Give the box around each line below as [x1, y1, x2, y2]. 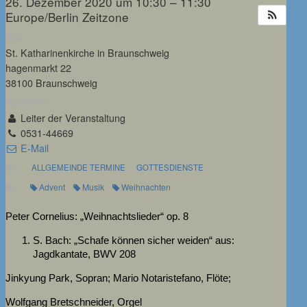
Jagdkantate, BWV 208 [33, 247, 136, 260]
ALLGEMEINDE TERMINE [32, 161, 126, 173]
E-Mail [18, 141, 49, 156]
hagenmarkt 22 [5, 60, 71, 75]
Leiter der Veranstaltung [18, 111, 126, 125]
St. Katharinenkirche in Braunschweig [5, 45, 169, 60]
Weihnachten [121, 181, 171, 193]
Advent [39, 181, 66, 193]
